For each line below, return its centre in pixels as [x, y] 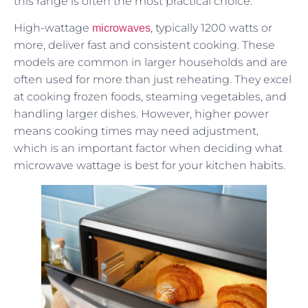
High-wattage [53, 28]
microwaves [121, 28]
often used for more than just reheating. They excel [153, 80]
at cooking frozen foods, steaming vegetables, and [150, 97]
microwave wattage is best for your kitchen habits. [150, 166]
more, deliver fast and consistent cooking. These [144, 45]
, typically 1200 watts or [211, 28]
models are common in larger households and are [151, 63]
